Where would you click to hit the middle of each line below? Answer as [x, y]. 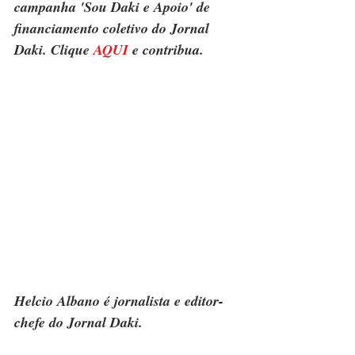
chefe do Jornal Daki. [78, 323]
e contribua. [166, 50]
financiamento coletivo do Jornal [114, 29]
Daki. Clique [54, 50]
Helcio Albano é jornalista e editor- [119, 301]
